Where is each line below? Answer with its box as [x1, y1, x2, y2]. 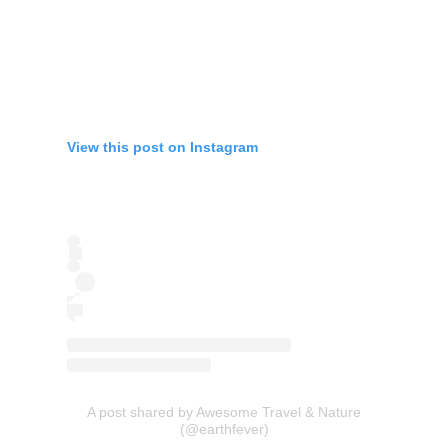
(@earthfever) [179, 421, 269, 438]
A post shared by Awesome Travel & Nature [87, 404, 361, 421]
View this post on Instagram [67, 139, 258, 156]
